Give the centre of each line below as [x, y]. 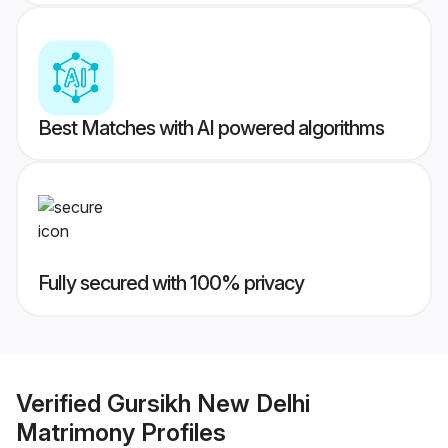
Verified [61, 403]
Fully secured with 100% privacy [171, 283]
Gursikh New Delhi [208, 403]
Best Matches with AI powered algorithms [211, 128]
